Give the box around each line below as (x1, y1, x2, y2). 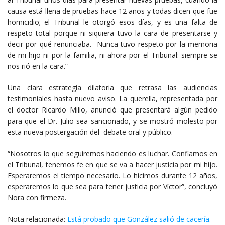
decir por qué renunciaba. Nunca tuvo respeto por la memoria (8, 39, 217, 49)
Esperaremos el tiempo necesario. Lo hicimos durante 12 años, (8, 170, 217, 180)
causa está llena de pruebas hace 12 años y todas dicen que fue (8, 6, 217, 16)
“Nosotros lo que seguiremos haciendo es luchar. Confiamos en (8, 148, 217, 158)
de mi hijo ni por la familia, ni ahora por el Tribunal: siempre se (8, 50, 217, 60)
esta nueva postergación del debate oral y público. (8, 127, 173, 137)
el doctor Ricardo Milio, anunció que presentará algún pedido (8, 104, 217, 115)
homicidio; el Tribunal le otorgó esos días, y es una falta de (8, 17, 217, 27)
